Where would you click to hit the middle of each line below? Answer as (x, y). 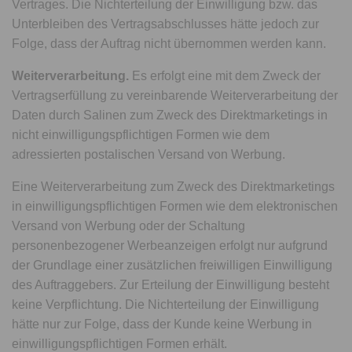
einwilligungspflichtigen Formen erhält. (120, 344)
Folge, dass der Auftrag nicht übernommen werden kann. (169, 44)
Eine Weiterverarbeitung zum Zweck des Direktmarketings (174, 187)
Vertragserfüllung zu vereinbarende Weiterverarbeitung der (175, 95)
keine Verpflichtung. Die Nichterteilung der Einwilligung (166, 304)
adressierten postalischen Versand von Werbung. (149, 154)
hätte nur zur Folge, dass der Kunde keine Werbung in (162, 324)
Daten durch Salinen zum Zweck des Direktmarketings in (170, 115)
